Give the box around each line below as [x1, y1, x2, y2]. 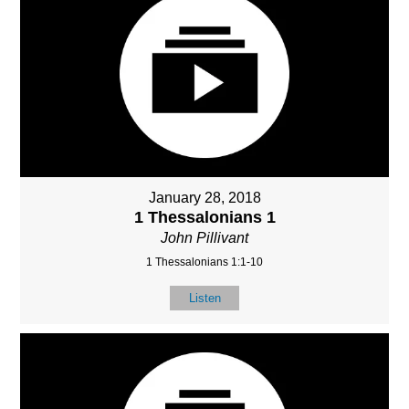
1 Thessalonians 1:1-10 [146, 255, 263, 268]
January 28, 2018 [148, 189, 261, 205]
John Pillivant [161, 229, 248, 246]
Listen [188, 290, 221, 305]
